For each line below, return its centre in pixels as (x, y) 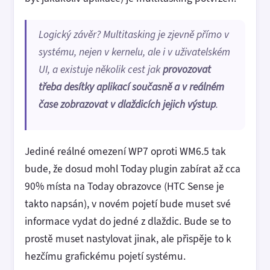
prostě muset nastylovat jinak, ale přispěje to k (128, 238)
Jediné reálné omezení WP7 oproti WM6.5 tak (125, 151)
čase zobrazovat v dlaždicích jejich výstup (127, 104)
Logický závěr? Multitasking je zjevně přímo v (134, 34)
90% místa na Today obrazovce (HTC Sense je (124, 186)
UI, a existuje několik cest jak (101, 69)
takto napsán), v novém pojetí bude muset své (128, 203)
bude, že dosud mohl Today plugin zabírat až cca (133, 168)
